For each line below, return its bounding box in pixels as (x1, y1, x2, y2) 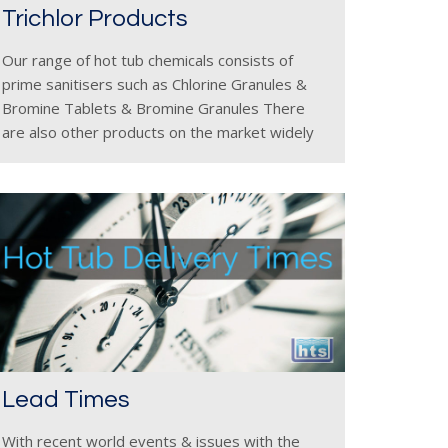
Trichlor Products (2, 6, 188, 31)
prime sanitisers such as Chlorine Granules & (2, 74, 307, 94)
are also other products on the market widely (2, 122, 314, 142)
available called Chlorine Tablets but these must (2, 146, 330, 166)
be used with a (2, 170, 103, 190)
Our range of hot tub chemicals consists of (2, 50, 293, 70)
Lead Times (2, 387, 130, 412)
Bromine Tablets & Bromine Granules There (2, 98, 305, 118)
